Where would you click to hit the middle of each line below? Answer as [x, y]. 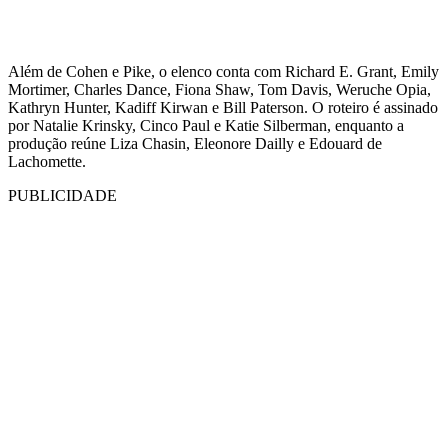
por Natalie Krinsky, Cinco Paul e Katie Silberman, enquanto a [206, 126]
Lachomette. [47, 162]
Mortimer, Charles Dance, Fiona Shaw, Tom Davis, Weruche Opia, [219, 90]
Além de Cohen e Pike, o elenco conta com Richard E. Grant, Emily [223, 72]
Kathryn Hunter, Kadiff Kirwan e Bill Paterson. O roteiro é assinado [223, 108]
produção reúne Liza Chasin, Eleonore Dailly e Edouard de [195, 144]
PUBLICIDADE [62, 196]
